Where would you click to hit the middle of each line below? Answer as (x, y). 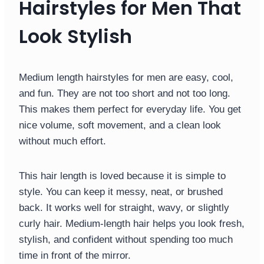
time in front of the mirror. (75, 256)
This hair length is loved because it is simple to (122, 176)
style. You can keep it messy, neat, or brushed (121, 192)
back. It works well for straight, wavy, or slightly (124, 208)
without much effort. (62, 141)
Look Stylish (75, 37)
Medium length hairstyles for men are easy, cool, (126, 78)
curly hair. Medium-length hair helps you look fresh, (132, 224)
